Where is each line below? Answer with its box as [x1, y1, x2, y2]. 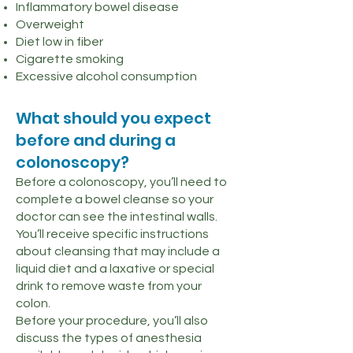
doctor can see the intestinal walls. [16, 210, 217, 223]
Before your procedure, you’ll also [16, 314, 208, 327]
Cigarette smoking [16, 53, 124, 65]
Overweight [16, 18, 84, 31]
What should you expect [16, 107, 211, 129]
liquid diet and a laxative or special [16, 262, 214, 275]
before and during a [16, 129, 176, 151]
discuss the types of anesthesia [16, 332, 202, 344]
